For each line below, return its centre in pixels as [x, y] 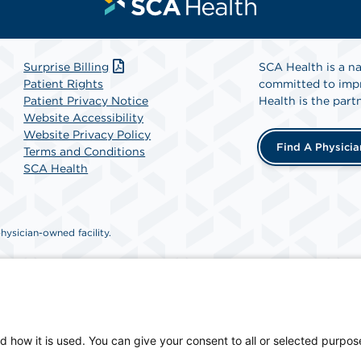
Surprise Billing [66, 67]
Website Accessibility [84, 118]
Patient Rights [64, 84]
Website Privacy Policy [87, 135]
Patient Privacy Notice [86, 101]
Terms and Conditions [85, 151]
